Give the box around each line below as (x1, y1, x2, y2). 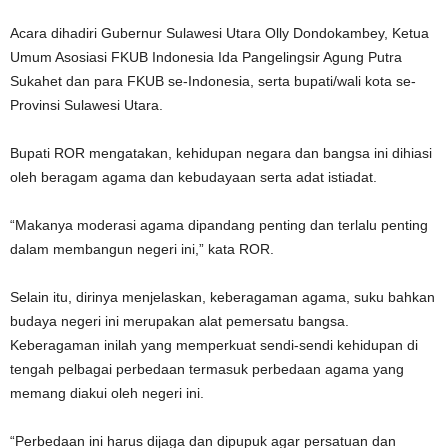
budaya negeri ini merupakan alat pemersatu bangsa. (10, 313, 349, 329)
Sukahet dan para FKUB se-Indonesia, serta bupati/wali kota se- (10, 73, 416, 89)
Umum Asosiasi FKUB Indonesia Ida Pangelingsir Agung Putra (10, 49, 402, 65)
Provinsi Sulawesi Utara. (10, 97, 163, 113)
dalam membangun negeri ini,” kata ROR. (10, 241, 274, 257)
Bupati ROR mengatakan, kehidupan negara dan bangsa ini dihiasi (10, 145, 432, 161)
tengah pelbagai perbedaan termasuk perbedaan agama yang (10, 361, 404, 377)
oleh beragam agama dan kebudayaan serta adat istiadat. (10, 169, 377, 185)
